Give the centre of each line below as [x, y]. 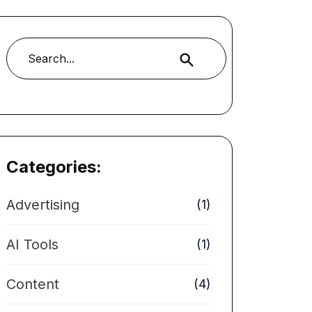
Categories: [54, 167]
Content [33, 284]
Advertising [43, 205]
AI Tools [32, 244]
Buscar [191, 59]
